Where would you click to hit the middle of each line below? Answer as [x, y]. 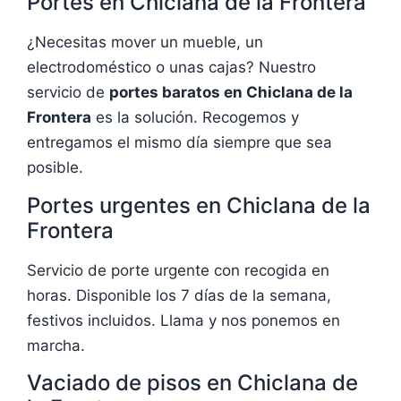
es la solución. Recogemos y [195, 118]
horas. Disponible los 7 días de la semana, [179, 295]
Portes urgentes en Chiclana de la [199, 205]
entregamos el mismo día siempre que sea [179, 143]
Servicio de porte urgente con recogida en [178, 270]
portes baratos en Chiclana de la [231, 93]
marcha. [56, 345]
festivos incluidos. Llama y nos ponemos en [183, 320]
